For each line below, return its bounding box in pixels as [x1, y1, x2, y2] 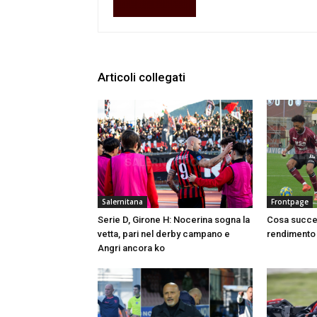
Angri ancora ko [98, 243, 165, 254]
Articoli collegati [98, 70, 185, 85]
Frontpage [270, 197, 309, 207]
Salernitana [102, 197, 143, 207]
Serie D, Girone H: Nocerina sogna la [98, 214, 250, 226]
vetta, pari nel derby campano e [98, 229, 230, 240]
